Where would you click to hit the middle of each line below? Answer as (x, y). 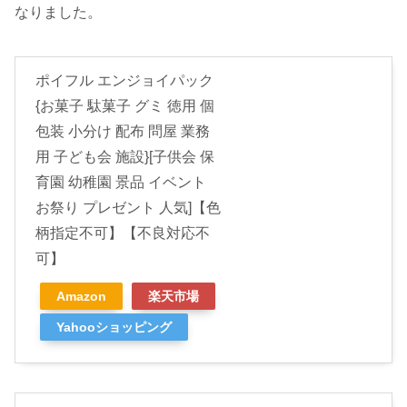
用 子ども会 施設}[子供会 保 (125, 156)
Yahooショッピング (114, 327)
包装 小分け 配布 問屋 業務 (123, 131)
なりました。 (58, 12)
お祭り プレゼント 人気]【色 (128, 207)
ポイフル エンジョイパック (124, 80)
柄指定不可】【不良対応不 (123, 233)
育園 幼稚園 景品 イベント (121, 182)
